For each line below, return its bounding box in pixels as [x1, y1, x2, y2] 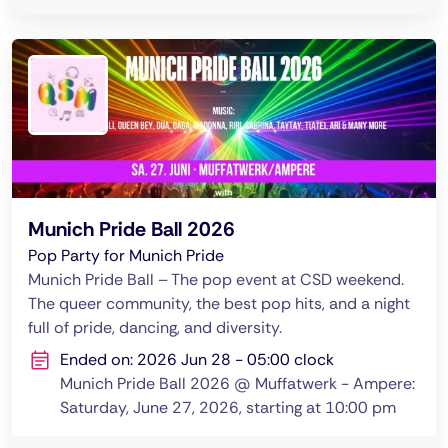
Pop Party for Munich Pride [28, 245, 224, 266]
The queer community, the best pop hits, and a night [28, 293, 410, 314]
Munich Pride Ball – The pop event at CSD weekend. [28, 269, 404, 290]
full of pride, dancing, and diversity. [28, 317, 282, 338]
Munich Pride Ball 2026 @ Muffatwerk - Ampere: [60, 373, 415, 394]
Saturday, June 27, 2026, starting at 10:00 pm [60, 397, 396, 418]
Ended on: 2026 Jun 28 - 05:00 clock [60, 349, 334, 370]
